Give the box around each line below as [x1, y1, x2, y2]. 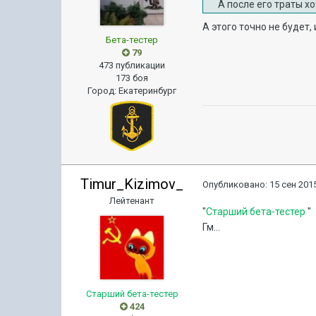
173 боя [116, 73, 149, 83]
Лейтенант [109, 195, 155, 206]
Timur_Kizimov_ [80, 176, 184, 193]
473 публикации [99, 60, 166, 71]
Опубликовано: [202, 179, 270, 190]
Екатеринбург [119, 85, 177, 96]
